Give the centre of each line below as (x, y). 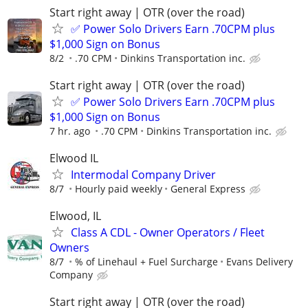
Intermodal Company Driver (143, 175)
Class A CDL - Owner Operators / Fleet (168, 233)
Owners (69, 248)
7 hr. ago (70, 131)
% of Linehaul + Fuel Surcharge (146, 262)
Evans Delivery (260, 262)
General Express (208, 189)
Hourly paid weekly (119, 189)
